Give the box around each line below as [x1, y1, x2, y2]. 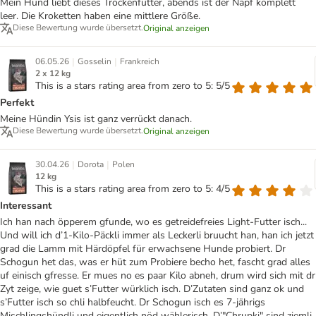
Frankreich [120, 56, 159, 68]
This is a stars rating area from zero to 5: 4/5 [35, 182, 230, 196]
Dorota [78, 159, 104, 171]
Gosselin [78, 56, 111, 68]
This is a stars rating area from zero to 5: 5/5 [35, 79, 230, 93]
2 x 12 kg [35, 68, 71, 80]
